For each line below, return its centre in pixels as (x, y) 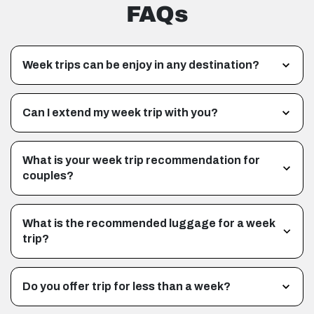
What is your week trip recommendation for (141, 160)
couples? (48, 176)
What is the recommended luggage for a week (149, 223)
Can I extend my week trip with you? (120, 112)
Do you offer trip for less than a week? (127, 286)
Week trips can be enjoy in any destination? (141, 65)
